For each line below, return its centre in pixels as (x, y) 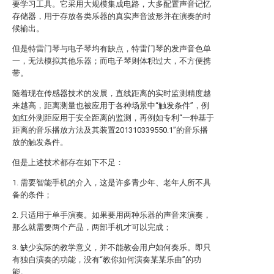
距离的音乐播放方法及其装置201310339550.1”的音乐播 (110, 130)
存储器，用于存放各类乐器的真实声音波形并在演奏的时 (112, 16)
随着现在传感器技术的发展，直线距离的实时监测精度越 (112, 93)
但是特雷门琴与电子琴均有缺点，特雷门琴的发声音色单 (112, 49)
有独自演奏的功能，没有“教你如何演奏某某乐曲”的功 (107, 260)
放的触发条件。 (40, 142)
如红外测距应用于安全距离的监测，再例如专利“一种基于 (113, 118)
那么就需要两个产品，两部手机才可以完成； (92, 227)
